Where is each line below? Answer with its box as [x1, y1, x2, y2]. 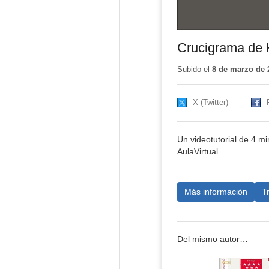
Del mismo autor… [177, 235, 248, 244]
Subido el [177, 65, 212, 74]
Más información [184, 186, 247, 196]
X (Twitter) [192, 98, 228, 107]
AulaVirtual [177, 147, 218, 157]
